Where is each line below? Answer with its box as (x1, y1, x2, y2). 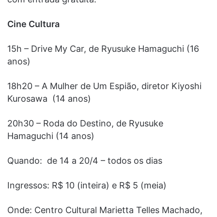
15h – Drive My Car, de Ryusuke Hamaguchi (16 (7, 43, 199, 54)
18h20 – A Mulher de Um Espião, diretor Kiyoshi (7, 80, 201, 91)
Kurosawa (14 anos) (7, 93, 91, 104)
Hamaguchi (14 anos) (7, 130, 94, 141)
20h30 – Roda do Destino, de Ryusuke (7, 118, 163, 128)
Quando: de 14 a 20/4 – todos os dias (7, 155, 162, 166)
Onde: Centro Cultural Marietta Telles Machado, (7, 204, 202, 215)
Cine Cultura (7, 18, 60, 29)
